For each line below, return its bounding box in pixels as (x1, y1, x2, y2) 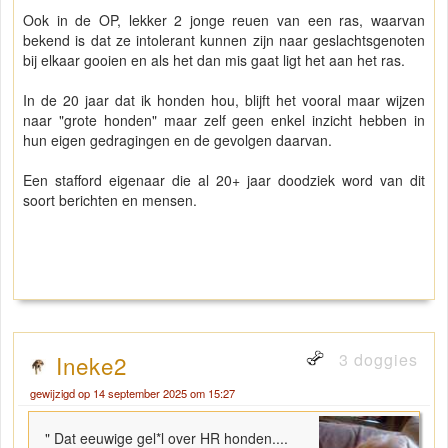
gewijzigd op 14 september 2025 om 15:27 (30, 385, 235, 402)
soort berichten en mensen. (23, 190, 197, 211)
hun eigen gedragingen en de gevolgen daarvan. (23, 130, 332, 151)
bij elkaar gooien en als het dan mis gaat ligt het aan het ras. (23, 50, 405, 71)
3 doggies (334, 348, 418, 372)
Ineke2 (56, 349, 127, 382)
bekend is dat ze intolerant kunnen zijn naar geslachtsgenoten (23, 30, 425, 51)
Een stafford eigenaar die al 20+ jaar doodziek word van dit (23, 170, 425, 191)
